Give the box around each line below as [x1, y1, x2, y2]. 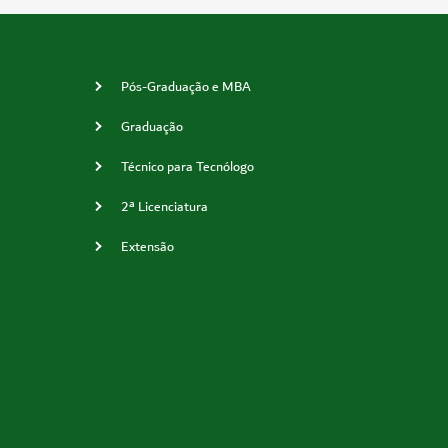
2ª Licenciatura [120, 195, 208, 218]
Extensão [120, 235, 174, 258]
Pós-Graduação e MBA [120, 75, 251, 98]
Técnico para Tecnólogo [120, 155, 254, 178]
